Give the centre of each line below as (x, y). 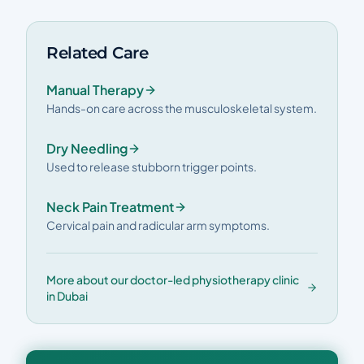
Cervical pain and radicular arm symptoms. (158, 225)
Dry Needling (87, 148)
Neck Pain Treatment (110, 207)
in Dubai (67, 296)
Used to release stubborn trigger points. (152, 167)
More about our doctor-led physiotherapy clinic (173, 279)
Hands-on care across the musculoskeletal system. (182, 108)
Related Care (97, 53)
